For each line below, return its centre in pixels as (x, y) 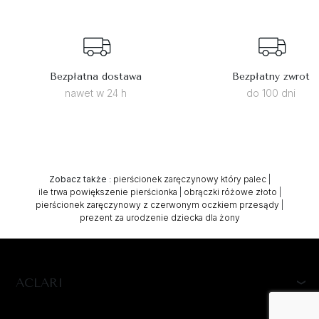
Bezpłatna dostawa (96, 77)
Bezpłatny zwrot (271, 77)
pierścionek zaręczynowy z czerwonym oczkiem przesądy (157, 205)
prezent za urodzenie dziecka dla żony (159, 218)
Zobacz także (78, 179)
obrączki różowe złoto (230, 192)
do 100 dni (271, 93)
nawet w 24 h (96, 93)
